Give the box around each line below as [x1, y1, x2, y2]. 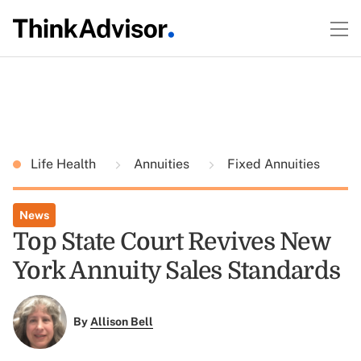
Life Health [31, 156, 99, 172]
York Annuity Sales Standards [13, 257, 340, 284]
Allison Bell [89, 315, 153, 329]
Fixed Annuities [224, 156, 320, 172]
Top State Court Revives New [13, 228, 330, 255]
